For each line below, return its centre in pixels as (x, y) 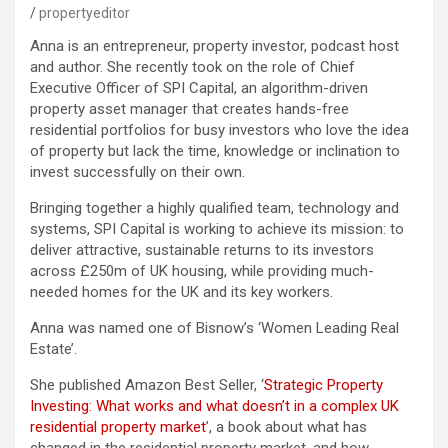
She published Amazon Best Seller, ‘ (147, 385)
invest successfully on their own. (137, 172)
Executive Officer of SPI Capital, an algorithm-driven (199, 88)
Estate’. (53, 349)
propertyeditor (84, 13)
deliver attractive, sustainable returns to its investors (202, 250)
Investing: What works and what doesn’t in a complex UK (214, 406)
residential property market (118, 427)
